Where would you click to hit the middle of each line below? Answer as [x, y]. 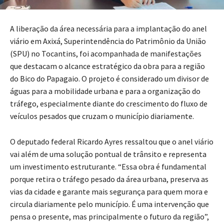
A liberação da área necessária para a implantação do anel [108, 29]
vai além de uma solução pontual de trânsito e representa [108, 154]
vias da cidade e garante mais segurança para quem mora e [109, 192]
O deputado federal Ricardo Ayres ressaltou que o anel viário [112, 142]
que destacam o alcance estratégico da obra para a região [107, 66]
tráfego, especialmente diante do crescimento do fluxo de [109, 104]
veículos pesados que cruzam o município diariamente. [102, 116]
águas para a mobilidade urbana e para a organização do [105, 91]
